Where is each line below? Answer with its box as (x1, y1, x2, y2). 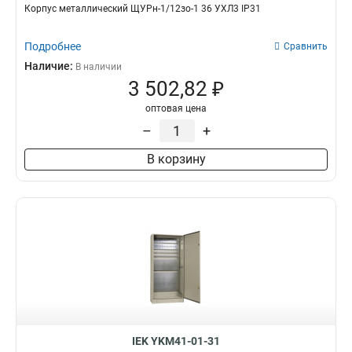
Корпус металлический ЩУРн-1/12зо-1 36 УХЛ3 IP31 (24, 3, 261, 14)
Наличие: (24, 60, 75, 72)
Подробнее (24, 40, 81, 53)
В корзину (146, 152, 206, 167)
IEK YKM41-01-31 (132, 335, 220, 347)
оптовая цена (145, 103, 207, 114)
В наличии (75, 61, 122, 72)
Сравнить (284, 41, 328, 52)
